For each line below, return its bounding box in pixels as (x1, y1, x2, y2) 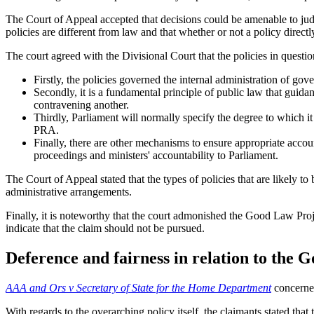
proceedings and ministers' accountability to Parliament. (34, 149, 278, 162)
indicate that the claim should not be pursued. (6, 222, 205, 235)
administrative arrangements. (6, 186, 132, 198)
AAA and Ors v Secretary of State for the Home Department (6, 281, 271, 294)
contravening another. (34, 99, 129, 111)
